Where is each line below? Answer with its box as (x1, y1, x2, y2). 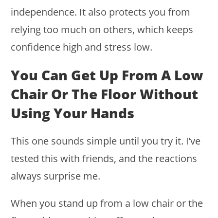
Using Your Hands (11, 104, 135, 123)
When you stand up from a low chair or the (11, 197, 203, 210)
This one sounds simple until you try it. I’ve (11, 134, 201, 148)
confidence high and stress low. (11, 40, 153, 54)
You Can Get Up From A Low (11, 66, 203, 85)
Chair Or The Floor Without (11, 85, 199, 104)
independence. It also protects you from (11, 5, 191, 19)
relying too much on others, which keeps (11, 23, 194, 36)
